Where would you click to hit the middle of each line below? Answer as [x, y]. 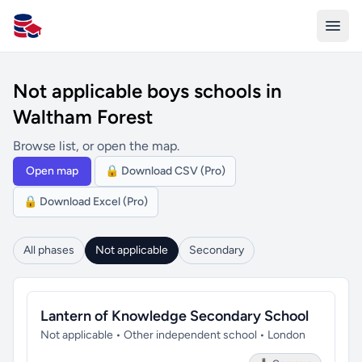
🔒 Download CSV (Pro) [165, 171]
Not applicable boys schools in [147, 91]
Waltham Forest [83, 117]
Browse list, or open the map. [96, 146]
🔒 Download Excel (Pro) [86, 202]
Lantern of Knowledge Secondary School [175, 316]
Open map [52, 171]
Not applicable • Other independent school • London [173, 335]
